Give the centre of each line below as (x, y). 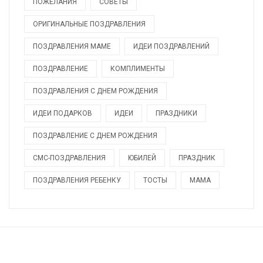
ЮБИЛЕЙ (142, 158)
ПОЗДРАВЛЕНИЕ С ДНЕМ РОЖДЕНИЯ (95, 136)
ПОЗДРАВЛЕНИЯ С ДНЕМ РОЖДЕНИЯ (95, 91)
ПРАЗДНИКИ (176, 114)
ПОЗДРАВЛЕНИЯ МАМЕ (72, 47)
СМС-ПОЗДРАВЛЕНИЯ (69, 158)
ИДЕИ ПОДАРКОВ (63, 114)
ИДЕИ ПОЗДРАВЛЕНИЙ (171, 47)
